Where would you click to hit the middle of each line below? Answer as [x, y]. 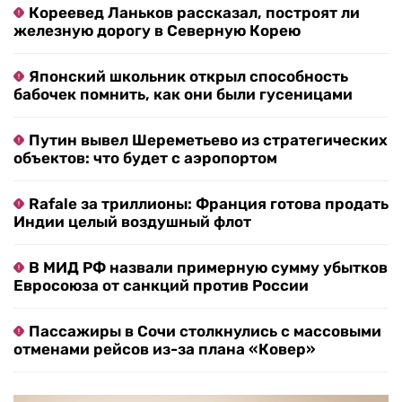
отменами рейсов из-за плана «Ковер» [165, 350]
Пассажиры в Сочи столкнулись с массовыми [205, 332]
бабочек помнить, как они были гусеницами [183, 95]
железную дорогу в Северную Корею [157, 31]
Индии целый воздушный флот [132, 222]
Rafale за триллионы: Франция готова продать [209, 204]
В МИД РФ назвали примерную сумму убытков [208, 268]
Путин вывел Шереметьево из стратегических [208, 140]
